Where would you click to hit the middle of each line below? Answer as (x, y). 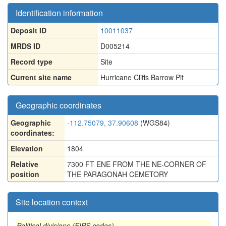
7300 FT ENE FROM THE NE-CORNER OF (137, 164)
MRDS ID (25, 46)
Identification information (59, 13)
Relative (24, 164)
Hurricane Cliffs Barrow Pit (142, 77)
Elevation (27, 148)
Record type (32, 62)
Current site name (41, 77)
